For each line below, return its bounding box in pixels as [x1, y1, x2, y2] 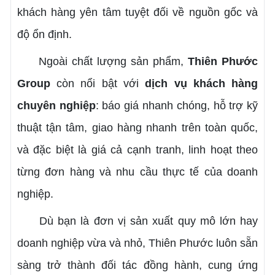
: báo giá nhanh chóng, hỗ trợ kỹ [95, 99, 258, 112]
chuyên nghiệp [17, 99, 96, 112]
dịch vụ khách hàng [145, 77, 258, 90]
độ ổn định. [17, 28, 72, 41]
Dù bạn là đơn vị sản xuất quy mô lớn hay [17, 214, 258, 227]
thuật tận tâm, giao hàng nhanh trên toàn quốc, [17, 121, 258, 134]
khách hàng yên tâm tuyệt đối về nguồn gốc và [17, 6, 258, 18]
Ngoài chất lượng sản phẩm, [17, 55, 188, 68]
